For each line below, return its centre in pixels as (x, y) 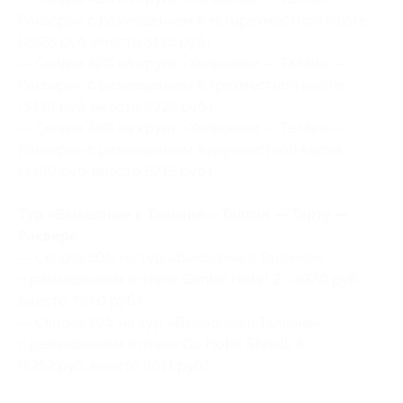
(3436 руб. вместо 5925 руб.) (116, 106)
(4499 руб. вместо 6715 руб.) (115, 171)
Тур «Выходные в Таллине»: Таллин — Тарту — (183, 214)
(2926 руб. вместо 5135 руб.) (115, 41)
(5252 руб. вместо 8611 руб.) (114, 365)
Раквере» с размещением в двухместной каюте (180, 149)
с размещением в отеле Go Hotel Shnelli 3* (163, 344)
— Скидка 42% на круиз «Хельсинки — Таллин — (181, 63)
